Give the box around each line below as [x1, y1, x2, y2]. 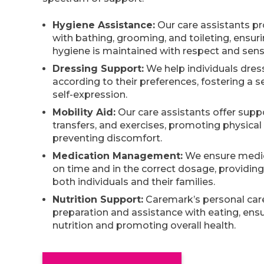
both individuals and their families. [52, 176, 215, 187]
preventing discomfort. [52, 132, 162, 144]
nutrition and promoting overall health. [52, 219, 236, 231]
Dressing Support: [52, 62, 144, 74]
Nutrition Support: [52, 193, 143, 205]
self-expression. [52, 88, 127, 100]
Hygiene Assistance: [52, 19, 155, 31]
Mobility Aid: [52, 106, 115, 118]
